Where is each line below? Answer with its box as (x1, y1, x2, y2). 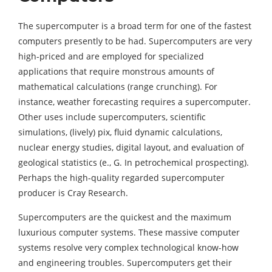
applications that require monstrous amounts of (18, 66, 214, 78)
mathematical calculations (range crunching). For (18, 81, 217, 93)
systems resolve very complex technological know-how (18, 242, 239, 254)
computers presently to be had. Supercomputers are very (18, 35, 252, 47)
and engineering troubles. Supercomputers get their (18, 257, 232, 269)
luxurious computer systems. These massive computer (18, 226, 240, 239)
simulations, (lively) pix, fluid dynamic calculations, (18, 126, 222, 138)
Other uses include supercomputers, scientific (18, 111, 206, 123)
